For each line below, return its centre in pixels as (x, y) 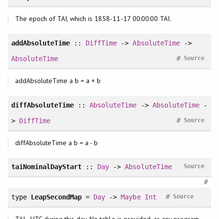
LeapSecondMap (56, 197)
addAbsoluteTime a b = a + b (58, 80)
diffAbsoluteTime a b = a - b (56, 142)
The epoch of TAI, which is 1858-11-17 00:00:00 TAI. (93, 19)
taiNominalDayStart (46, 167)
